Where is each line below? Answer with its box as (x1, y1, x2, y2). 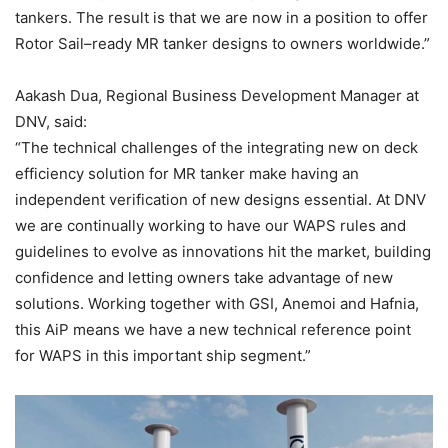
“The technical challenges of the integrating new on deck (15, 138, 418, 158)
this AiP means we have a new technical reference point (15, 320, 411, 340)
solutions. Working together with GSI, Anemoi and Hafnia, (15, 294, 419, 314)
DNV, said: (15, 112, 87, 132)
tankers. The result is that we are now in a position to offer (15, 8, 428, 28)
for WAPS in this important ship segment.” (15, 346, 311, 366)
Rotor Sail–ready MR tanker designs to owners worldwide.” (15, 34, 430, 54)
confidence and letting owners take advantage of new (15, 268, 393, 288)
